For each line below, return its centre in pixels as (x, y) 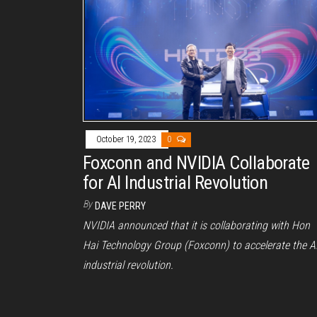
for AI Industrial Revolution (175, 183)
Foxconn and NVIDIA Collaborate (196, 163)
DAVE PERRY (120, 206)
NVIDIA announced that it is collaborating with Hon (196, 226)
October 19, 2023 (127, 140)
